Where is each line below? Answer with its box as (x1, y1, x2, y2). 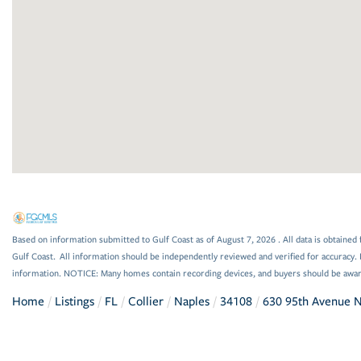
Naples (174, 293, 210, 309)
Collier (128, 293, 164, 309)
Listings (55, 293, 94, 309)
